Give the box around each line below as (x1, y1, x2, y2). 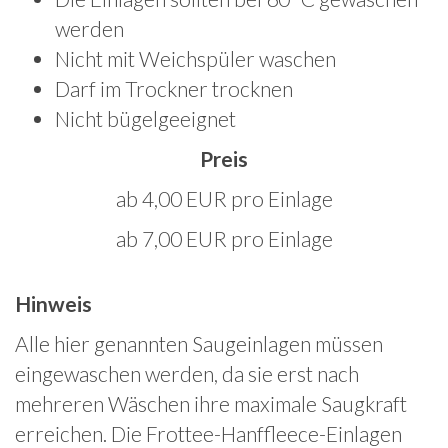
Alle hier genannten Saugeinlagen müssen (15, 331, 383, 357)
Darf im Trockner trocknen (55, 76, 293, 102)
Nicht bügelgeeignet (55, 106, 236, 132)
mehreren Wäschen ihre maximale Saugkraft (15, 391, 407, 417)
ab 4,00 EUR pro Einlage (115, 186, 333, 212)
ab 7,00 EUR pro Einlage (115, 226, 333, 252)
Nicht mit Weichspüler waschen (55, 46, 336, 72)
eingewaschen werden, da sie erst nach (15, 361, 359, 387)
